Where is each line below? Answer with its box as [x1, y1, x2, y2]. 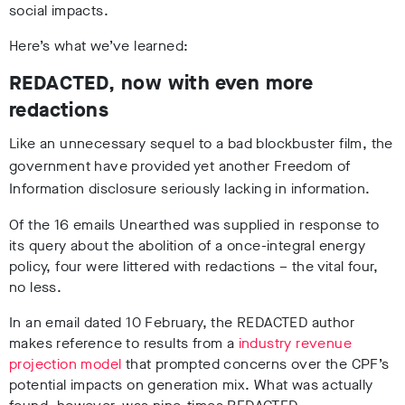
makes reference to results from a [9, 334, 239, 353]
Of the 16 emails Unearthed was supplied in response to [9, 215, 380, 235]
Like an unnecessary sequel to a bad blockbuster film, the [9, 134, 393, 154]
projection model [9, 354, 122, 374]
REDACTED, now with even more [9, 70, 314, 97]
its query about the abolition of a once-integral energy [9, 236, 365, 256]
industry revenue [238, 334, 353, 353]
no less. [9, 278, 62, 297]
